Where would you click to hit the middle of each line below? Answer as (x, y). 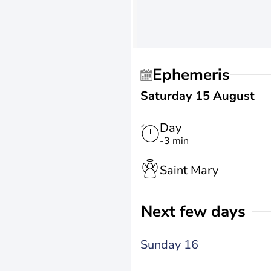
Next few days (199, 211)
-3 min (174, 141)
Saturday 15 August (198, 96)
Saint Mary (189, 170)
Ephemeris (196, 75)
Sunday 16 (169, 245)
